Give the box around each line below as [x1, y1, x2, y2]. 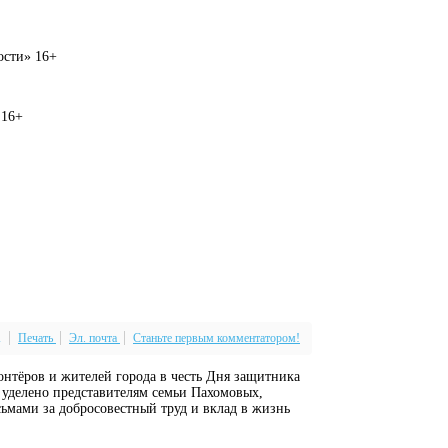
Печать [18, 330, 53, 345]
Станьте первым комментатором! [133, 330, 300, 345]
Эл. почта [69, 330, 117, 345]
